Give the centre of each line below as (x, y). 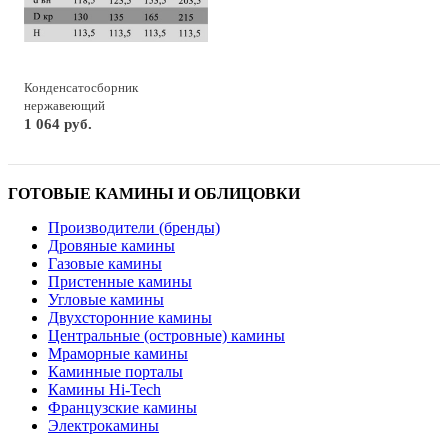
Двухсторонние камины (130, 317)
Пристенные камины (120, 281)
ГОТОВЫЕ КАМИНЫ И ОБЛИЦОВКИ (154, 193)
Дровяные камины (111, 245)
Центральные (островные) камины (166, 335)
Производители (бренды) (134, 227)
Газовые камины (105, 263)
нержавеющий (64, 105)
